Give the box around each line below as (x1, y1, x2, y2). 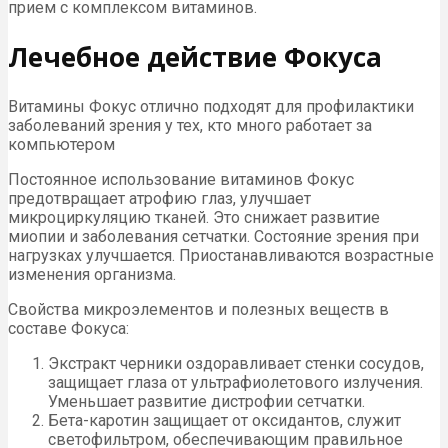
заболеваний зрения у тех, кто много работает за (8, 115, 372, 135)
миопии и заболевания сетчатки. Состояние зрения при (8, 226, 419, 246)
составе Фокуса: (8, 318, 129, 338)
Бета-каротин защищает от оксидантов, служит (48, 410, 401, 430)
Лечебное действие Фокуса (8, 39, 382, 76)
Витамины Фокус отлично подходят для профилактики (8, 96, 414, 116)
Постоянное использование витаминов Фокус (8, 169, 354, 189)
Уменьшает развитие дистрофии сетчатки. (48, 391, 365, 411)
